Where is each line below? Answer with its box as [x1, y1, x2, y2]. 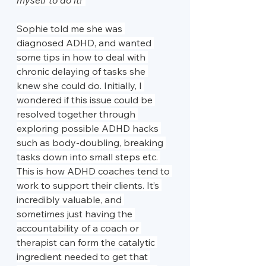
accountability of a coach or [17, 222, 141, 235]
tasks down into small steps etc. [17, 151, 160, 163]
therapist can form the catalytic [17, 236, 157, 249]
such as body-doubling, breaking [17, 137, 166, 149]
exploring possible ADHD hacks [17, 122, 161, 135]
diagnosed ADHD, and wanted [17, 37, 154, 49]
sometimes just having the [17, 208, 135, 220]
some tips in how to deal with [17, 51, 148, 64]
